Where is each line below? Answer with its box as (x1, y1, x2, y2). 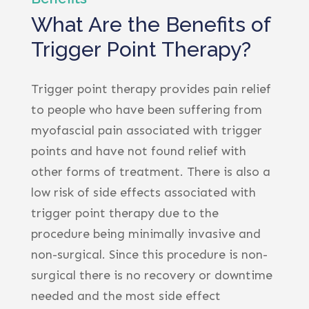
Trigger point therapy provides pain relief (30, 81, 271, 97)
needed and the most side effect (30, 288, 221, 303)
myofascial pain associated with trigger (30, 122, 262, 138)
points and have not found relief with (30, 143, 246, 159)
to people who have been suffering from (30, 101, 262, 117)
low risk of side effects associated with (30, 184, 256, 200)
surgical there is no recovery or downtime (30, 267, 272, 283)
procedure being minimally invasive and (30, 226, 261, 241)
